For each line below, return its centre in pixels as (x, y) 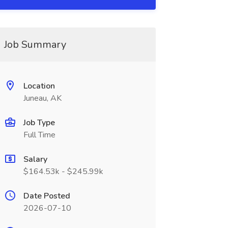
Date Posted (47, 196)
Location (39, 86)
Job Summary (35, 45)
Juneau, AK (42, 98)
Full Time (39, 135)
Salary (35, 159)
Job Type (39, 123)
